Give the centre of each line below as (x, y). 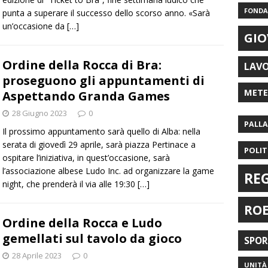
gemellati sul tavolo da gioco (92, 239)
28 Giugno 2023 (39, 113)
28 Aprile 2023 (37, 256)
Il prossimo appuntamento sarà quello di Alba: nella (101, 132)
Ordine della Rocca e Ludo (82, 223)
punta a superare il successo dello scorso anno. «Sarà (106, 13)
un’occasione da (35, 26)
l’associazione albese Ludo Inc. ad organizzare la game (108, 171)
